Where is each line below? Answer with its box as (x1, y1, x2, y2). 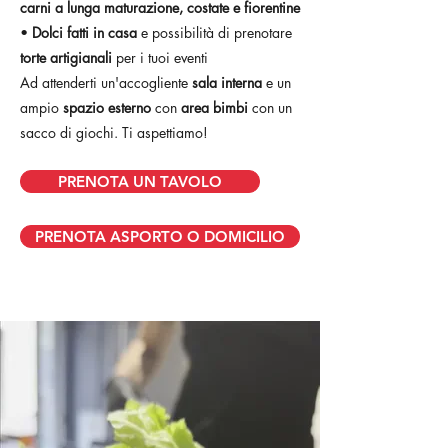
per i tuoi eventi (116, 48, 208, 67)
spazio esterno (63, 98, 151, 117)
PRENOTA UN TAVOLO (58, 172, 222, 191)
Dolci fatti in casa (32, 23, 141, 42)
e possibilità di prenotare (141, 23, 292, 42)
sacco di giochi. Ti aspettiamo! (20, 123, 208, 142)
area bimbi (181, 98, 248, 117)
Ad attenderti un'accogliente (20, 73, 192, 92)
